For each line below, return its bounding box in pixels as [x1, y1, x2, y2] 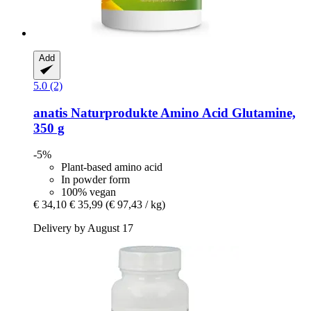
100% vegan [61, 186, 116, 199]
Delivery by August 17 [33, 222, 133, 235]
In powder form [61, 174, 130, 186]
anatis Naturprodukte [33, 105, 158, 120]
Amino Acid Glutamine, [158, 105, 296, 120]
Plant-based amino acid [61, 161, 162, 174]
